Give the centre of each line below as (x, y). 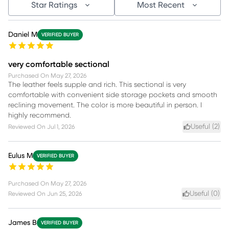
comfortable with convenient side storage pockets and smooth (113, 95)
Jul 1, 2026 (61, 127)
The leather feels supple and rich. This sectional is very (97, 85)
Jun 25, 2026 (64, 194)
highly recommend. (40, 116)
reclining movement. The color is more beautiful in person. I (105, 106)
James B (22, 223)
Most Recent (161, 5)
